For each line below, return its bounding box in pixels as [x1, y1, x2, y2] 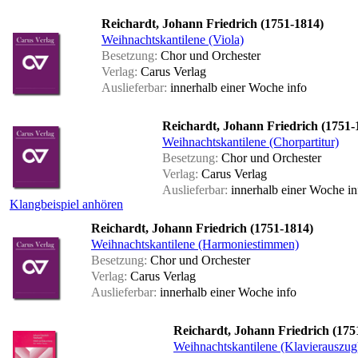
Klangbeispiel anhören [10, 197, 123, 212]
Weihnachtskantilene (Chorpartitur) [162, 135, 339, 149]
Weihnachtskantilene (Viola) [101, 33, 244, 47]
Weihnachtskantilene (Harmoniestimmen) [91, 237, 299, 252]
